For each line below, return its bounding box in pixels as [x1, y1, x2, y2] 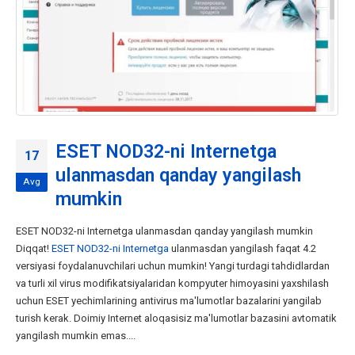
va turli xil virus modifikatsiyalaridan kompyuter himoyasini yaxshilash [16, 277, 329, 289]
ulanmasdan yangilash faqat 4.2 [169, 242, 316, 254]
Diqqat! [16, 242, 52, 254]
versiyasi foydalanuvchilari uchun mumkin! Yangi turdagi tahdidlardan [16, 259, 330, 272]
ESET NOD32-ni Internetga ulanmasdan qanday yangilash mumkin [16, 224, 313, 237]
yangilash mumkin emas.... [16, 329, 136, 342]
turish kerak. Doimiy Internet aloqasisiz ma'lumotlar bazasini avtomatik [16, 311, 337, 324]
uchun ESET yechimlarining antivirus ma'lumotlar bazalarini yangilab [16, 294, 322, 307]
